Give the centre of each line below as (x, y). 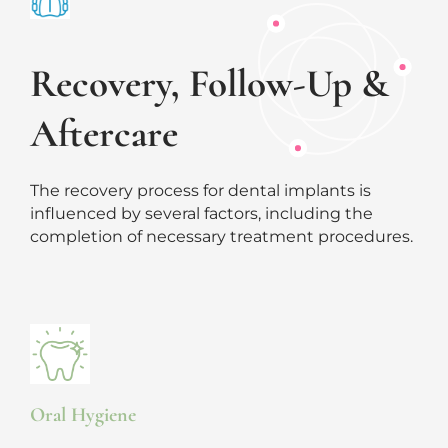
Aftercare (104, 134)
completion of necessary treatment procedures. (221, 237)
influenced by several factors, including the (201, 214)
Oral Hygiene (83, 415)
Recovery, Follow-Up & (209, 84)
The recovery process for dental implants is (200, 191)
